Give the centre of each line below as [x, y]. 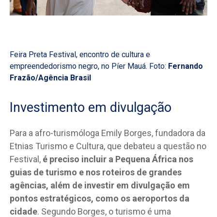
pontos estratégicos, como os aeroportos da [100, 198]
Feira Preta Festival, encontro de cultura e [80, 54]
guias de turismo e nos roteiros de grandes [96, 172]
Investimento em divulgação [91, 107]
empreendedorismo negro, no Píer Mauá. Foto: [89, 66]
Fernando [186, 66]
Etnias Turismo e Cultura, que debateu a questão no [108, 146]
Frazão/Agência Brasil [50, 77]
